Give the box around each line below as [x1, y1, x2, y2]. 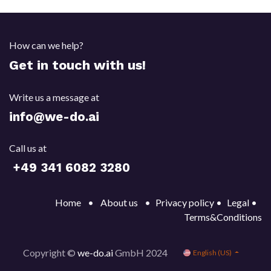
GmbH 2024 [113, 246, 168, 258]
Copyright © [23, 246, 78, 258]
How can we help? [9, 39, 83, 51]
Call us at [9, 142, 47, 154]
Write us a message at [9, 91, 99, 103]
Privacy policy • [155, 197, 222, 209]
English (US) [193, 248, 232, 258]
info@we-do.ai [9, 109, 99, 125]
